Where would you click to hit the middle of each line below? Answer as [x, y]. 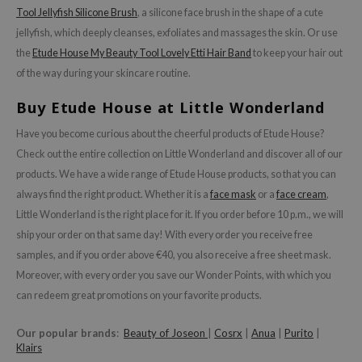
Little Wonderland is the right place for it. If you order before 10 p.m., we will [180, 215]
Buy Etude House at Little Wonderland [170, 108]
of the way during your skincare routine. [103, 74]
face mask [233, 195]
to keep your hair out [297, 53]
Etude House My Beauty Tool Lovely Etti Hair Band [142, 53]
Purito [299, 333]
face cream [301, 195]
